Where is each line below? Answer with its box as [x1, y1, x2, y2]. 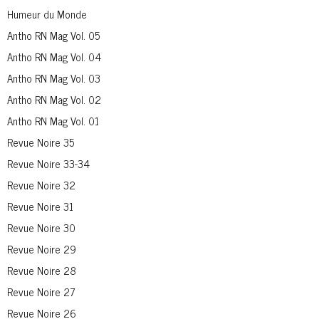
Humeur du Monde [7, 4, 87, 23]
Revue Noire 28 [7, 261, 76, 279]
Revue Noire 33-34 [7, 154, 90, 172]
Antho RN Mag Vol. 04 [7, 47, 101, 66]
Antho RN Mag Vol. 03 [7, 68, 100, 87]
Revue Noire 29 [7, 239, 76, 258]
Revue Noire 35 [7, 132, 74, 151]
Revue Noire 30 [7, 218, 75, 236]
